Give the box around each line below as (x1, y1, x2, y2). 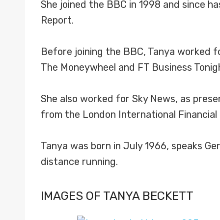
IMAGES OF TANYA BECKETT (41, 189, 193, 203)
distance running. (41, 156, 118, 167)
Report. (41, 14, 74, 26)
